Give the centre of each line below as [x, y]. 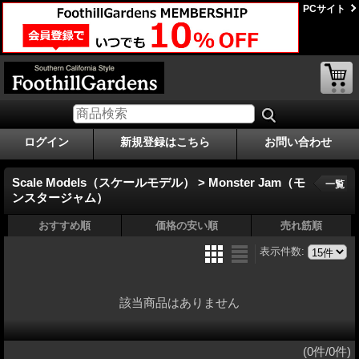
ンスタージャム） [60, 197]
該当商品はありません [179, 302]
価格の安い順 [186, 225]
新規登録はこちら [165, 141]
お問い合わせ [298, 141]
